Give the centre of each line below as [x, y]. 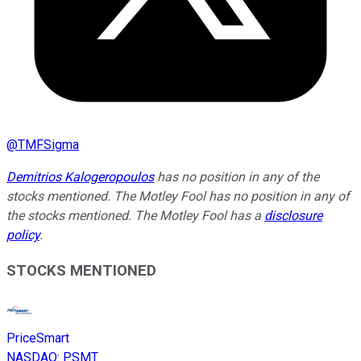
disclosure [293, 215]
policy [23, 234]
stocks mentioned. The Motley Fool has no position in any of [178, 196]
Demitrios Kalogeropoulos [80, 176]
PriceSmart [38, 338]
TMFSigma [48, 144]
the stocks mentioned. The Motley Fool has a [135, 215]
